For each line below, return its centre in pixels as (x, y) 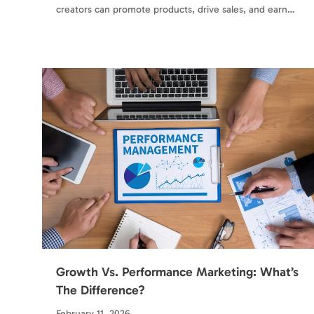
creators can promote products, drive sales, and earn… (176, 9)
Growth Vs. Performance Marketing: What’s (177, 272)
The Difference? (101, 291)
